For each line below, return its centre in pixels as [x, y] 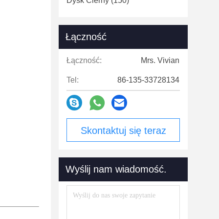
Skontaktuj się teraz [123, 131]
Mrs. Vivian [160, 60]
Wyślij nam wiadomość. [116, 169]
